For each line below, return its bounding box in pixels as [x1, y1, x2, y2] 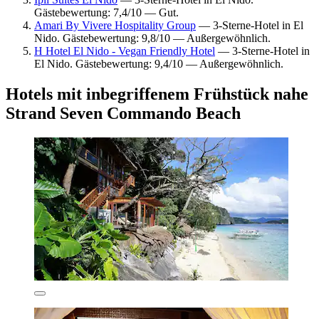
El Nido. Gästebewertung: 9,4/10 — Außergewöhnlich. [34, 57, 283, 70]
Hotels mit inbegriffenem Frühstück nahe [6, 84, 308, 103]
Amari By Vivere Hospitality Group [34, 19, 196, 31]
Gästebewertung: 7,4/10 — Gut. [34, 6, 179, 19]
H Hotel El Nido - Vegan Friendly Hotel [34, 44, 215, 57]
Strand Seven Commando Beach [6, 103, 241, 122]
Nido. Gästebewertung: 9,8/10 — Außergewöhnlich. [34, 31, 271, 44]
